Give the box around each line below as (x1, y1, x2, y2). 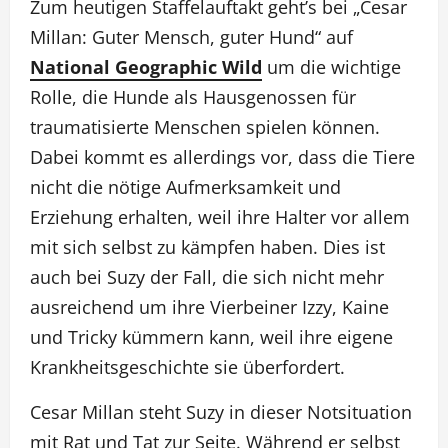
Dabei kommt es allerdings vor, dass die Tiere (30, 145, 415, 169)
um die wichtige (262, 55, 401, 79)
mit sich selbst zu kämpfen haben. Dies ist (30, 235, 385, 259)
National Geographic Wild (30, 55, 262, 79)
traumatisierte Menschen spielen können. (30, 115, 380, 139)
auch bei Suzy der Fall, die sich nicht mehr (30, 265, 384, 289)
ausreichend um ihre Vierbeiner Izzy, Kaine (30, 295, 389, 319)
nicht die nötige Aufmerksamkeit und (30, 175, 341, 199)
